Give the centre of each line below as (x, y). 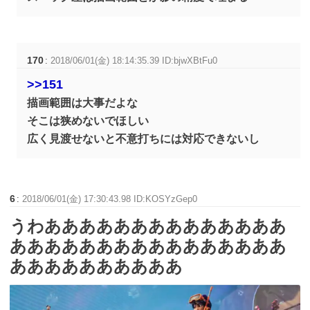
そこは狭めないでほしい (88, 121)
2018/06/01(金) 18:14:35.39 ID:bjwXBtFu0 (134, 61)
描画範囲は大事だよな (83, 103)
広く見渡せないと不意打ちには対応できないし (144, 139)
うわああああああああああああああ (148, 226)
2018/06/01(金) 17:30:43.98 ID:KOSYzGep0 (110, 199)
